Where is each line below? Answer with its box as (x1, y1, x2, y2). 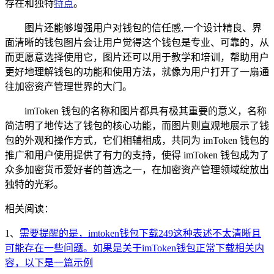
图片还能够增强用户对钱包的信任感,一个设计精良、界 (24, 23, 262, 34)
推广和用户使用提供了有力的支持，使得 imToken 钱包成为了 (5, 150, 269, 161)
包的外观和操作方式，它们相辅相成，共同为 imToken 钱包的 (5, 135, 269, 146)
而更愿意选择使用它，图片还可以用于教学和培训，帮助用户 (5, 52, 269, 63)
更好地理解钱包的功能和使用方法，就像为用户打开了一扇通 (5, 67, 269, 78)
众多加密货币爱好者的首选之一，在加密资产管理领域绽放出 (5, 165, 269, 176)
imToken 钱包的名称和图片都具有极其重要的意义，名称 (24, 106, 267, 117)
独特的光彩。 (5, 179, 64, 190)
